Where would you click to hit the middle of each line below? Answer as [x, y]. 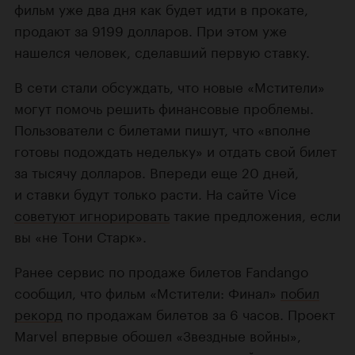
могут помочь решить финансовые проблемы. [164, 107]
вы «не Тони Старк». [80, 236]
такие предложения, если [255, 214]
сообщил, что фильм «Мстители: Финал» [147, 292]
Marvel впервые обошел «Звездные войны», [158, 335]
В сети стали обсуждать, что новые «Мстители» [170, 86]
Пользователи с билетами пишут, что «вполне [162, 129]
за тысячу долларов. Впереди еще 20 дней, [157, 172]
